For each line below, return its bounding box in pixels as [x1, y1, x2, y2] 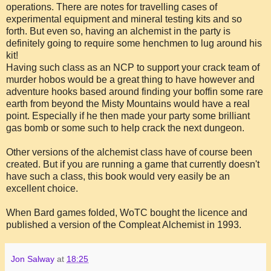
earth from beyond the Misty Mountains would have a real [6, 98, 250, 109]
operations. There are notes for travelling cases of [6, 1, 217, 12]
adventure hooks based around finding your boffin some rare [6, 86, 263, 97]
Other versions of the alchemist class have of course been [6, 146, 252, 157]
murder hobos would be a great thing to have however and [6, 74, 255, 85]
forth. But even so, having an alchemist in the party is [6, 25, 230, 36]
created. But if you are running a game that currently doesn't [6, 158, 260, 169]
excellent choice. [6, 183, 78, 194]
